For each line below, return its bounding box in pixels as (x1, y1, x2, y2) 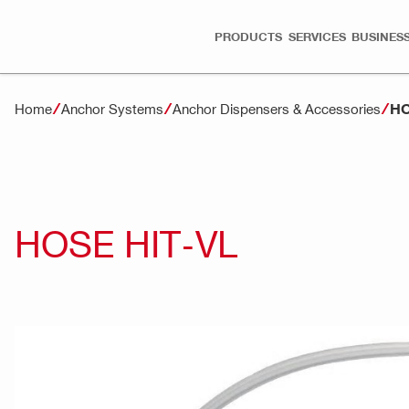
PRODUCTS (215, 29, 283, 44)
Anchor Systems (61, 100, 163, 117)
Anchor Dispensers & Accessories (173, 100, 381, 117)
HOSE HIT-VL (15, 220, 237, 264)
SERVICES (288, 29, 346, 44)
